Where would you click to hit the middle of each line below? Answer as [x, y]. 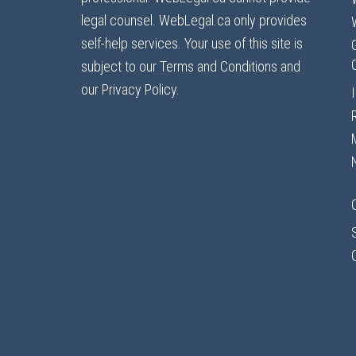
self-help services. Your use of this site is [192, 43]
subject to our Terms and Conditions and [191, 66]
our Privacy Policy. [130, 89]
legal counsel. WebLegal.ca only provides [194, 20]
